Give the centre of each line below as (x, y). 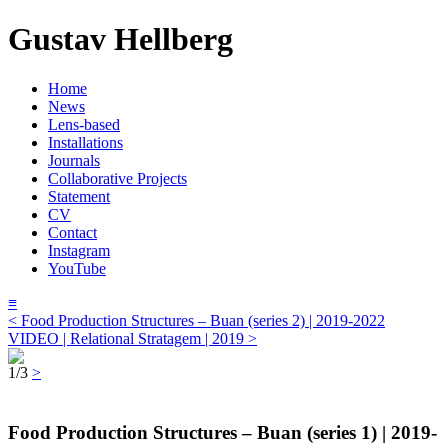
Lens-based (84, 124)
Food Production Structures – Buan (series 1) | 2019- (222, 432)
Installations (85, 142)
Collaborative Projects (117, 178)
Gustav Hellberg (120, 39)
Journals (74, 160)
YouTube (77, 268)
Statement (79, 196)
